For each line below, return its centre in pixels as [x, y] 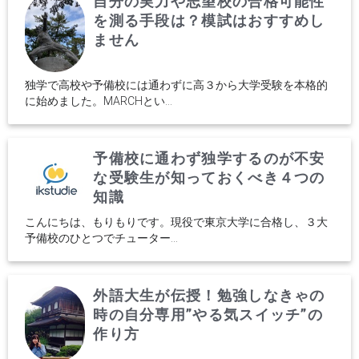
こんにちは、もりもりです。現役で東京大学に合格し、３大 [176, 222]
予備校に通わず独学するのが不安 [209, 159]
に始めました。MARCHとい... [99, 101]
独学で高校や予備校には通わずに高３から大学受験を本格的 [176, 85]
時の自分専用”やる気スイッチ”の [208, 315]
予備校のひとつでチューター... [101, 238]
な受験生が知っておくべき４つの [209, 178]
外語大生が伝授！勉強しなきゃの [209, 296]
